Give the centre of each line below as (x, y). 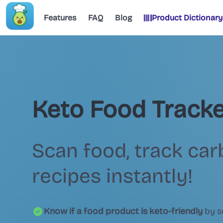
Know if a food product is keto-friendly (123, 212)
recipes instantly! (112, 176)
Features (60, 17)
